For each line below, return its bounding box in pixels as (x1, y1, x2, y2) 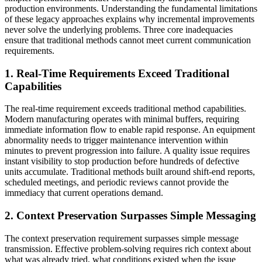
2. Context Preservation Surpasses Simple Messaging (5, 209, 256, 222)
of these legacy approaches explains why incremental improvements (5, 14, 254, 24)
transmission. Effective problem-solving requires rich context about (5, 243, 251, 254)
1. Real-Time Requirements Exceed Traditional (5, 67, 229, 80)
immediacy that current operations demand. (5, 188, 163, 198)
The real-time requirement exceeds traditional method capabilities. (5, 104, 246, 114)
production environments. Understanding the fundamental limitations (5, 4, 257, 13)
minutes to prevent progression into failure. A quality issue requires (5, 146, 250, 156)
